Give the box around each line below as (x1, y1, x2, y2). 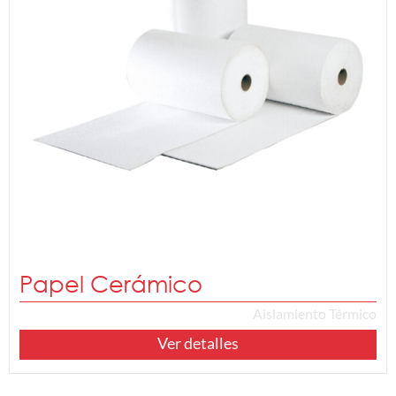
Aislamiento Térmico (252, 305, 377, 323)
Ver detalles (157, 332, 239, 353)
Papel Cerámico (19, 269, 203, 298)
